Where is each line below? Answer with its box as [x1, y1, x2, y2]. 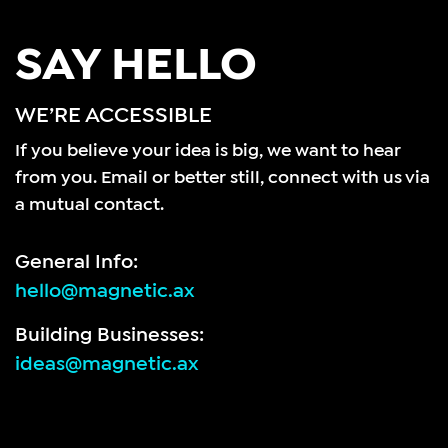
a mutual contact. [15, 195, 164, 213]
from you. [15, 168, 101, 186]
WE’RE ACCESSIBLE [15, 104, 212, 126]
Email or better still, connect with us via [101, 168, 430, 186]
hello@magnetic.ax [15, 281, 194, 301]
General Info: [15, 252, 138, 272]
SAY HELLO [15, 41, 257, 88]
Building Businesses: [15, 325, 204, 345]
